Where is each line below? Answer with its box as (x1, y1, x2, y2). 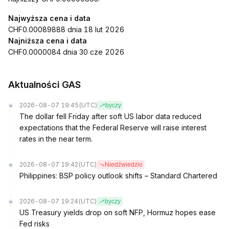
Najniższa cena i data (8, 36, 87, 45)
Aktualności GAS (8, 79, 81, 90)
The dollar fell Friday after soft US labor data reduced (19, 112, 201, 121)
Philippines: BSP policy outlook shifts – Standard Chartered (19, 171, 217, 180)
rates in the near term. (19, 134, 93, 143)
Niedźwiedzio (105, 161, 143, 168)
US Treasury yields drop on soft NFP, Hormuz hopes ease (19, 208, 216, 217)
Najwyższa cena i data (8, 14, 90, 22)
